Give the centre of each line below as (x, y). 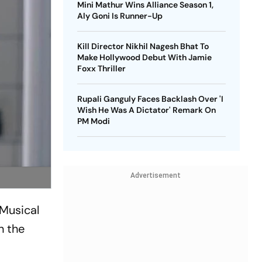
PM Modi (93, 121)
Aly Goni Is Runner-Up (120, 16)
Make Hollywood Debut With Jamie (144, 57)
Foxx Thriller (101, 68)
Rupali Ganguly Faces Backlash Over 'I (150, 99)
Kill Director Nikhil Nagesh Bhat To (143, 46)
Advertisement (155, 175)
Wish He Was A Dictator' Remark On (146, 110)
